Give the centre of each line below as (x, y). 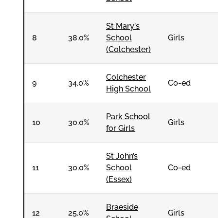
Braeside (122, 207)
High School (128, 89)
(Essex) (119, 179)
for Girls (120, 128)
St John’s (122, 156)
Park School (128, 117)
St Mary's (123, 26)
